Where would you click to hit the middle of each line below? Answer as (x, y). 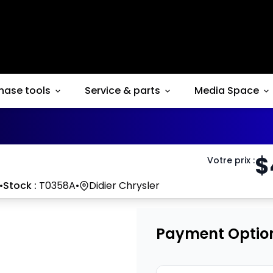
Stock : (20, 186)
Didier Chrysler (124, 186)
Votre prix (229, 161)
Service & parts (122, 91)
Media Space (227, 91)
